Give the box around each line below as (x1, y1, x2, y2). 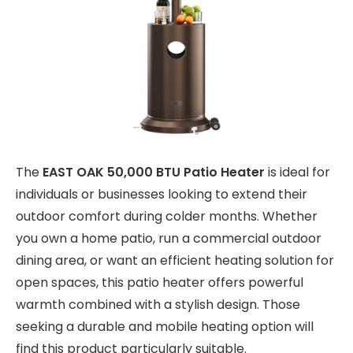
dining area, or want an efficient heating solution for (16, 251, 334, 269)
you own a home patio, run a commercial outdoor (16, 229, 321, 247)
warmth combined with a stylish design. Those (16, 295, 300, 314)
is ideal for (265, 162, 330, 181)
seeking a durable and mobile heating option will (16, 317, 314, 336)
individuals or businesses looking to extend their (16, 184, 307, 203)
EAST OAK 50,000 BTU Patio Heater (43, 162, 265, 181)
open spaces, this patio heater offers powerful (16, 273, 303, 292)
